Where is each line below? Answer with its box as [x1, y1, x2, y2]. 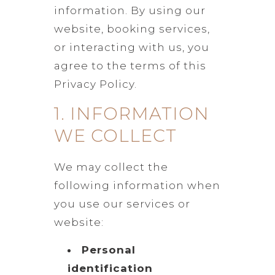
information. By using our [53, 4, 206, 17]
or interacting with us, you [53, 41, 209, 53]
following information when [53, 179, 220, 192]
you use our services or [53, 197, 190, 210]
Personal [81, 243, 136, 256]
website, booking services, [53, 22, 210, 35]
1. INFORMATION [53, 103, 209, 124]
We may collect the [53, 160, 168, 173]
